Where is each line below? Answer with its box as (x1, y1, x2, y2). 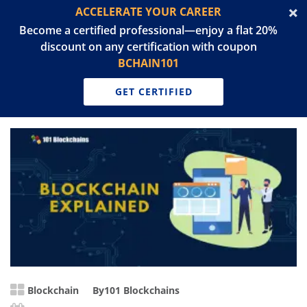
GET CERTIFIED (114, 85, 193, 98)
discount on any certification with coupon (40, 39, 257, 54)
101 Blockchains (104, 284, 180, 297)
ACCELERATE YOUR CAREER (75, 4, 221, 19)
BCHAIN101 (118, 56, 179, 71)
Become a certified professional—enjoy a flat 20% (19, 23, 278, 38)
